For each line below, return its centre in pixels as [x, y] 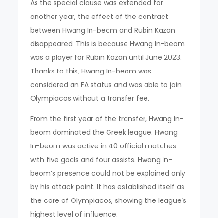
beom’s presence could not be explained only [108, 173]
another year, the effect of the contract [100, 17]
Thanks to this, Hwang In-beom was [91, 71]
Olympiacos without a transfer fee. [90, 98]
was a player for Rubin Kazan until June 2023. [106, 57]
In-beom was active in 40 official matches [103, 146]
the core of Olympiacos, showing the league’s [109, 200]
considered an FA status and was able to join [106, 85]
